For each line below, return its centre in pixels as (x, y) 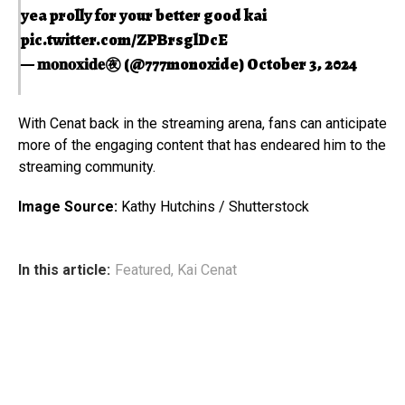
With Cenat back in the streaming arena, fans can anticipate (202, 123)
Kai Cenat (207, 269)
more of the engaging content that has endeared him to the (202, 145)
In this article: (64, 269)
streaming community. (87, 166)
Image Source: (68, 206)
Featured (143, 269)
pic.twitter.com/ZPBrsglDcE (124, 39)
